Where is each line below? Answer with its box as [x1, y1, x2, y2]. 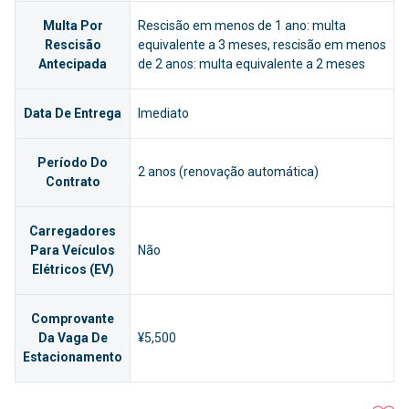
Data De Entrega [24, 106, 121, 121]
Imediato [138, 106, 189, 121]
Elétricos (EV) [31, 262, 114, 278]
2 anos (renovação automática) [138, 164, 319, 180]
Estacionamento [23, 350, 122, 365]
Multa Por [42, 18, 103, 34]
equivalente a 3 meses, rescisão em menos [138, 37, 386, 53]
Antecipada [38, 57, 107, 72]
